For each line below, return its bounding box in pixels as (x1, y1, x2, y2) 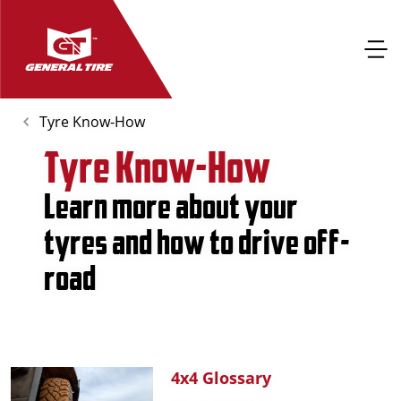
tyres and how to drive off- (44, 221, 351, 262)
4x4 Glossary (171, 367, 272, 388)
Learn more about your (44, 185, 299, 226)
